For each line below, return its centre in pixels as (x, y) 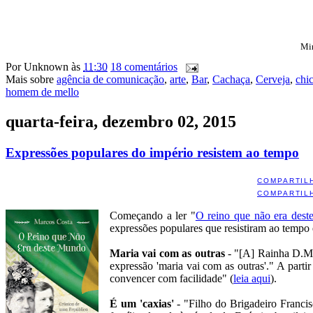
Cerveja (273, 79)
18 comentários (144, 66)
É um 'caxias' (144, 304)
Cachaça (231, 79)
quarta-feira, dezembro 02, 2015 (121, 121)
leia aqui (252, 279)
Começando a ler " (153, 216)
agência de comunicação (110, 79)
